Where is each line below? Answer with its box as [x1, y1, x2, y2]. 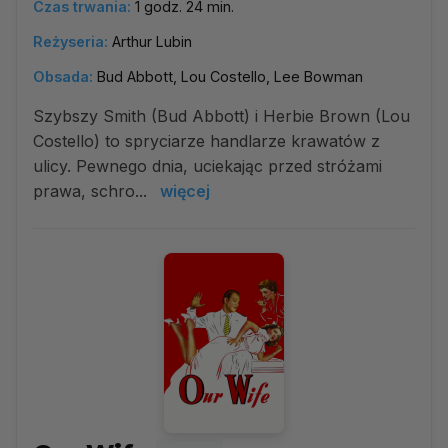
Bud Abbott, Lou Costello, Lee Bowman [97, 68, 363, 85]
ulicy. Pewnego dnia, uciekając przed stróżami [33, 156, 382, 176]
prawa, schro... [33, 181, 152, 201]
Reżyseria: [33, 33, 108, 50]
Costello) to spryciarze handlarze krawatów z [33, 131, 380, 151]
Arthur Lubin [112, 33, 192, 50]
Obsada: [33, 68, 93, 85]
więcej [160, 181, 210, 201]
